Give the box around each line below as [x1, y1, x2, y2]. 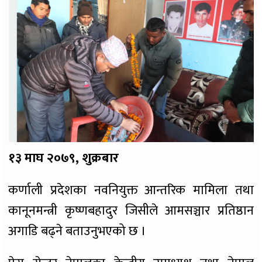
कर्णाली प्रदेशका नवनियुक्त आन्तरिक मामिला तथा [8, 180, 254, 202]
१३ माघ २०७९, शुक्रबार [8, 147, 119, 170]
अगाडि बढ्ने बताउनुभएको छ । [8, 220, 147, 243]
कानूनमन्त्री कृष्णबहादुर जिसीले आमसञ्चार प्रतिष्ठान [8, 200, 254, 222]
